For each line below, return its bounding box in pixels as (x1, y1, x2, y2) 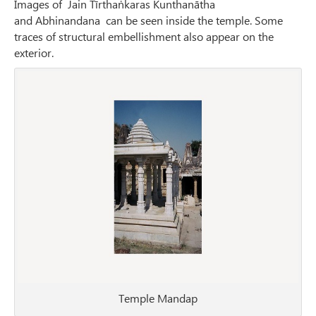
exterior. (14, 45, 54, 61)
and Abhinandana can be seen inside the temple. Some (14, 13, 283, 28)
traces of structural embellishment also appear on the (14, 29, 274, 44)
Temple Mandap (119, 291, 197, 306)
